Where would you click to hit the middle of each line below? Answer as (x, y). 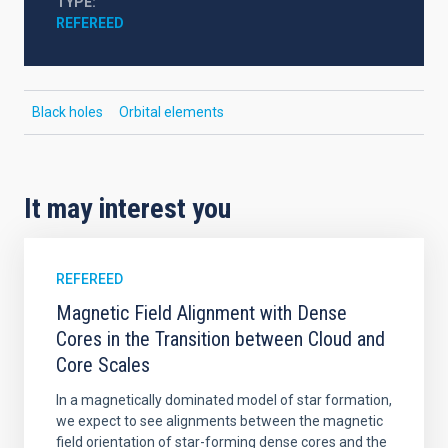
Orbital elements (171, 112)
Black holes (67, 112)
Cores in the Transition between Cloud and (220, 339)
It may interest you (127, 208)
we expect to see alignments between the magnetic (219, 421)
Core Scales (103, 365)
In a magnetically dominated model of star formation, (224, 400)
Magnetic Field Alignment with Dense (201, 313)
